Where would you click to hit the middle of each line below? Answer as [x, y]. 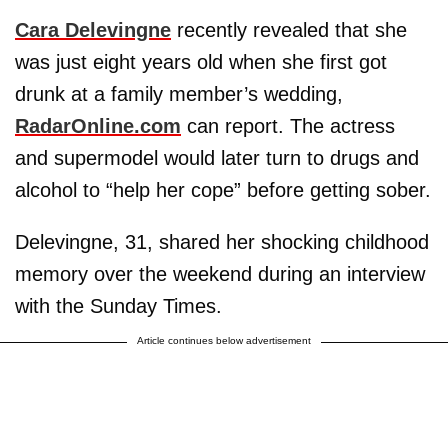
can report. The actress [288, 125]
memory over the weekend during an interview [220, 273]
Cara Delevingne [93, 29]
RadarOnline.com [98, 125]
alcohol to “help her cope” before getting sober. [223, 189]
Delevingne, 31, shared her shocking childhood [222, 241]
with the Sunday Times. [118, 305]
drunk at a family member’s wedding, [179, 93]
